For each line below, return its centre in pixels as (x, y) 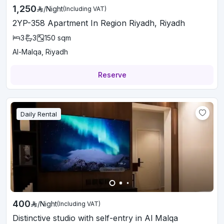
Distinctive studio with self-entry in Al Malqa (95, 218)
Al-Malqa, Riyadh (40, 52)
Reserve (112, 75)
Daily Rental (39, 114)
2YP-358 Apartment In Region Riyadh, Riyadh (99, 23)
